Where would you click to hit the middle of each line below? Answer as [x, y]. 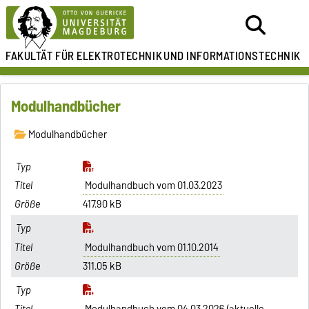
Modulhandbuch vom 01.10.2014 [151, 247]
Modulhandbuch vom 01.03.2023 [153, 186]
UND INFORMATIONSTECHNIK [232, 56]
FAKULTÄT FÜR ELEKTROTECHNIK [84, 56]
